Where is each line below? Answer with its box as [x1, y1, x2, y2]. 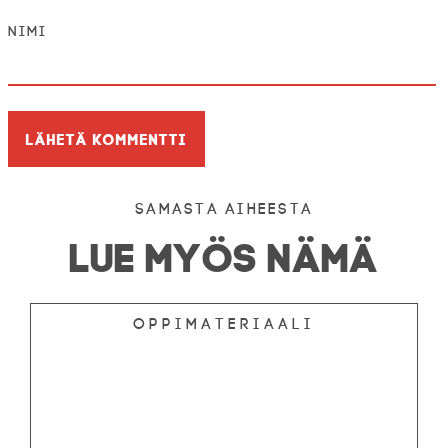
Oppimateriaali [132, 315, 315, 334]
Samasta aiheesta [135, 200, 313, 219]
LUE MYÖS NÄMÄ [69, 233, 379, 274]
